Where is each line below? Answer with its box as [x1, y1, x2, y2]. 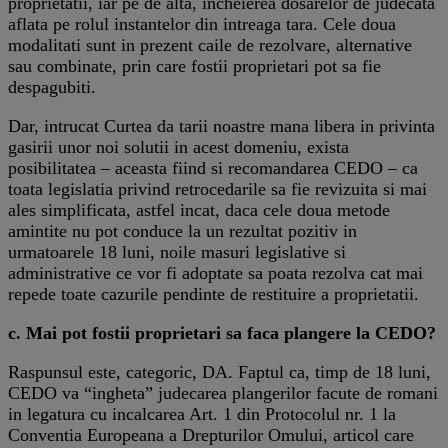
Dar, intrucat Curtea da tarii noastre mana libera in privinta [8, 115, 435, 136]
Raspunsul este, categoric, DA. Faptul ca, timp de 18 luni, [8, 361, 431, 382]
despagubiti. [8, 76, 96, 97]
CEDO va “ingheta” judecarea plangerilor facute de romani [8, 382, 438, 403]
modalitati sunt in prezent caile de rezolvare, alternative [8, 34, 412, 55]
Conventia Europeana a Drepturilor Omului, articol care [8, 424, 414, 445]
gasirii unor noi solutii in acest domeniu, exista [8, 136, 349, 157]
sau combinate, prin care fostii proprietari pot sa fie [8, 55, 381, 76]
